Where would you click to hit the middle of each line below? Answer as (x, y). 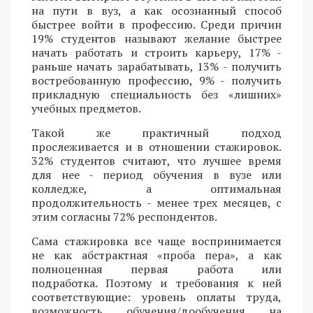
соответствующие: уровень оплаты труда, (156, 297)
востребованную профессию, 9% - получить (156, 80)
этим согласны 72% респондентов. (124, 216)
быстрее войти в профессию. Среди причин (156, 24)
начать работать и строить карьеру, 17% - (156, 52)
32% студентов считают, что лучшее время (156, 160)
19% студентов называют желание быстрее (156, 38)
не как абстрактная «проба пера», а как (156, 255)
